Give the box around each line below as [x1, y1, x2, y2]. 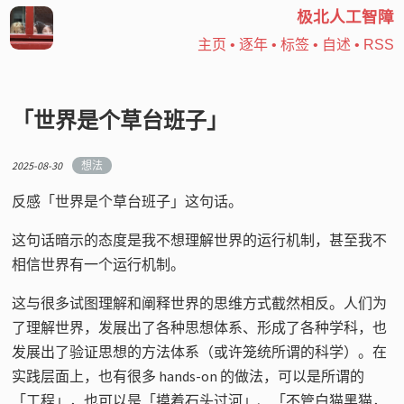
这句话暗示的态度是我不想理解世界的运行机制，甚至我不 [12, 230, 388, 249]
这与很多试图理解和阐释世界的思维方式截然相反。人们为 [12, 293, 388, 312]
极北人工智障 [296, 8, 394, 27]
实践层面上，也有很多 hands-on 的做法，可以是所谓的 [12, 366, 365, 385]
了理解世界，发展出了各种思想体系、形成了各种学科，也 [12, 317, 388, 336]
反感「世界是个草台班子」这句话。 [12, 191, 243, 210]
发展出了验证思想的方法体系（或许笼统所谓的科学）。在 [12, 342, 388, 361]
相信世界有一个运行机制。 [12, 254, 186, 273]
